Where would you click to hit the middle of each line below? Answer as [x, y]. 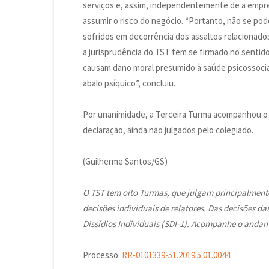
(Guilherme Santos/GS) [125, 161]
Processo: [101, 255]
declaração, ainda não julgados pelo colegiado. [169, 130]
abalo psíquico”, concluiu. [129, 83]
